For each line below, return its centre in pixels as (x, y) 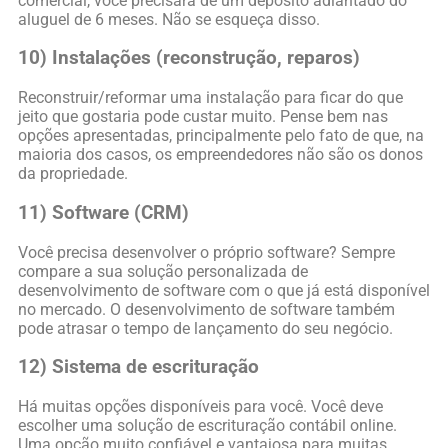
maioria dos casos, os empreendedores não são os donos (220, 155)
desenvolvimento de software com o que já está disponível (224, 290)
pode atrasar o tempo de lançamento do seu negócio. (205, 328)
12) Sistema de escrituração (138, 367)
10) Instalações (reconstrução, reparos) (189, 58)
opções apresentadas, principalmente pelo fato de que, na (221, 136)
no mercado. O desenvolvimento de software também (206, 309)
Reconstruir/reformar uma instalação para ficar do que (210, 98)
